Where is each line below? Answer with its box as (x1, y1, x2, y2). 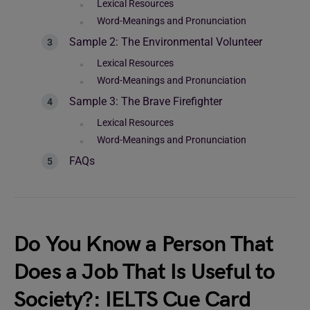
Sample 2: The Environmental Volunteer (69, 35, 262, 48)
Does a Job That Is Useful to (14, 259, 275, 286)
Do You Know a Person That (14, 231, 274, 258)
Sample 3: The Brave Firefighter (69, 95, 222, 108)
